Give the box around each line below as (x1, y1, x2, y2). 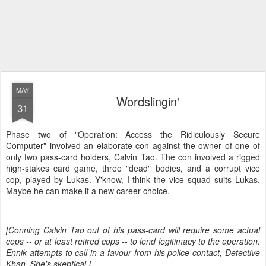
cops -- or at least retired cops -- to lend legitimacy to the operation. (6, 235, 260, 247)
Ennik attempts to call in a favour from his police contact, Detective (6, 246, 260, 258)
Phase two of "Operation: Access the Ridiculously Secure (6, 128, 260, 140)
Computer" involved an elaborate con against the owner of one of (6, 140, 260, 151)
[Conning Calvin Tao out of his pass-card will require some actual (6, 224, 260, 236)
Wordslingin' (116, 93, 179, 110)
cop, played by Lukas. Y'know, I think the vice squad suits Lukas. (6, 173, 260, 185)
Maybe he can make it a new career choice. (6, 185, 170, 197)
